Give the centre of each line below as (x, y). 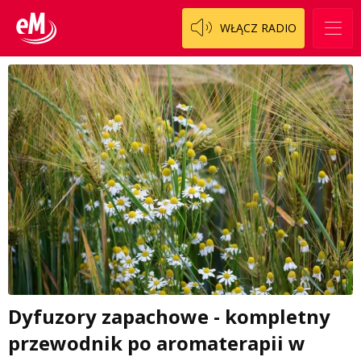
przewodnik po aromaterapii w (157, 342)
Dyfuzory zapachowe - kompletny (169, 316)
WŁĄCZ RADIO (258, 28)
